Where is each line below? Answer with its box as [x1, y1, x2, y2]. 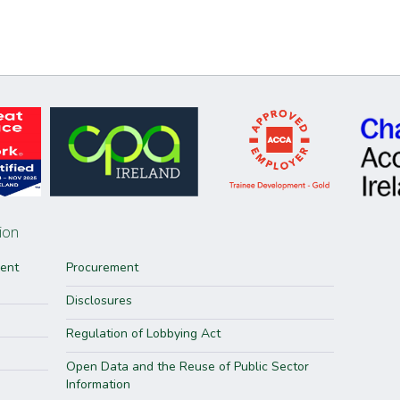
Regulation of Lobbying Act [65, 325, 221, 342]
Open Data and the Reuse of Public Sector [65, 358, 309, 375]
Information [65, 376, 130, 393]
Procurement [65, 259, 138, 276]
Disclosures [65, 292, 132, 309]
